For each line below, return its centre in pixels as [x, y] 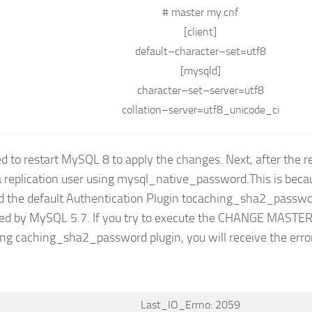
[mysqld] [200, 70]
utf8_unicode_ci [241, 109]
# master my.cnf [200, 12]
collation [141, 109]
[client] [200, 31]
